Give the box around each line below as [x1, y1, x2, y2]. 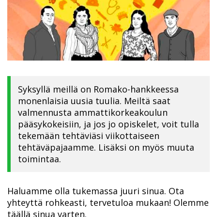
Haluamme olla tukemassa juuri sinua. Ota [7, 185, 184, 197]
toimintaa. [18, 153, 61, 165]
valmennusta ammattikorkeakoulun [18, 106, 168, 118]
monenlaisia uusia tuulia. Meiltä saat [18, 94, 170, 107]
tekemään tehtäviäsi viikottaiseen [18, 129, 159, 141]
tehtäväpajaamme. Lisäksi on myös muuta [18, 141, 194, 153]
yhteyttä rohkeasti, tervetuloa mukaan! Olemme [7, 196, 209, 208]
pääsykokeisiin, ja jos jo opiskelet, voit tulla [18, 118, 199, 130]
